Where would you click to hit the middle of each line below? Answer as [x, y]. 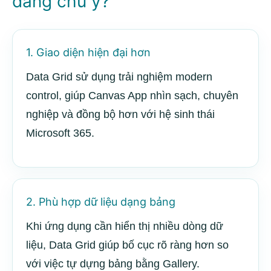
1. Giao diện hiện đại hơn [88, 52]
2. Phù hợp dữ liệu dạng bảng [101, 202]
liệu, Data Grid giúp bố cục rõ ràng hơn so [127, 245]
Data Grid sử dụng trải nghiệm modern [119, 77]
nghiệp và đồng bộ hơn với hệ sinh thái [120, 114]
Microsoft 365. [60, 133]
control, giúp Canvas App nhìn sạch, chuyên [132, 96]
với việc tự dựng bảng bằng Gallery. [113, 264]
